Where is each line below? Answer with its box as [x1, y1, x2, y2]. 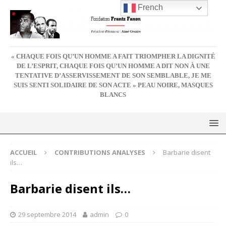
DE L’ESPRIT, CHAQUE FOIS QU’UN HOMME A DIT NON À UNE [16, 62, 210, 70]
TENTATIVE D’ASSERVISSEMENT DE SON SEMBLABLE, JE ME [15, 72, 211, 79]
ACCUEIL [10, 147, 37, 157]
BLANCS [100, 91, 126, 98]
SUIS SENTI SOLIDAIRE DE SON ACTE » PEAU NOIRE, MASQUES [13, 81, 213, 89]
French [136, 3, 163, 12]
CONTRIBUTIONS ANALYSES [54, 147, 145, 157]
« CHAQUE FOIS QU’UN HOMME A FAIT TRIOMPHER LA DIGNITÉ [11, 52, 215, 60]
